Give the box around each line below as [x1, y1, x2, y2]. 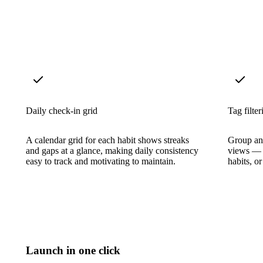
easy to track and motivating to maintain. [26, 156, 176, 166]
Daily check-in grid [26, 105, 97, 116]
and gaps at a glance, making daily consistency [26, 145, 198, 156]
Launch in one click [26, 244, 120, 257]
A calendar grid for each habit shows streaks [26, 134, 189, 145]
